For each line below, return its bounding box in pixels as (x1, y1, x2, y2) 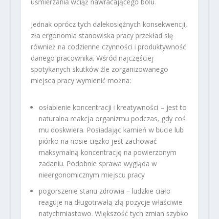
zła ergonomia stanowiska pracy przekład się (30, 30, 173, 40)
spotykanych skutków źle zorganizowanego (30, 64, 168, 74)
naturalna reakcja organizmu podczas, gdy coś (38, 114, 186, 124)
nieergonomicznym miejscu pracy (38, 170, 145, 180)
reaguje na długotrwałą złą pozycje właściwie (38, 197, 182, 207)
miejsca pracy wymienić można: (30, 75, 131, 85)
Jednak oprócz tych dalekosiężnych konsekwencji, (30, 19, 187, 29)
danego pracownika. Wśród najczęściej (30, 53, 153, 63)
